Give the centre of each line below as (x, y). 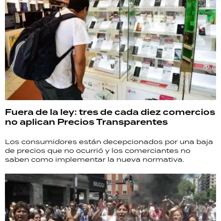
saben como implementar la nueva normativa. (94, 159)
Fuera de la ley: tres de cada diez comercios (110, 112)
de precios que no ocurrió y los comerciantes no (98, 150)
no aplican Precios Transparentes (86, 122)
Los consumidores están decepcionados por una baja (109, 141)
